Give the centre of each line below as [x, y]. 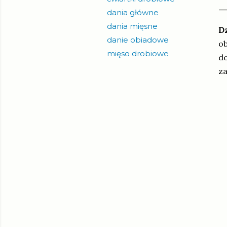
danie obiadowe [138, 40]
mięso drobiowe [138, 53]
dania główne [133, 12]
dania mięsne [132, 26]
